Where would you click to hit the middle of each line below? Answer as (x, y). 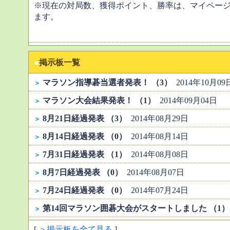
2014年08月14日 (158, 136)
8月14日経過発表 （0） (85, 136)
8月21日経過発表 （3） (85, 118)
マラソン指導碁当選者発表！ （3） (107, 82)
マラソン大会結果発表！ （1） (99, 100)
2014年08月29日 (158, 118)
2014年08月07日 (154, 172)
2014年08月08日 (158, 154)
